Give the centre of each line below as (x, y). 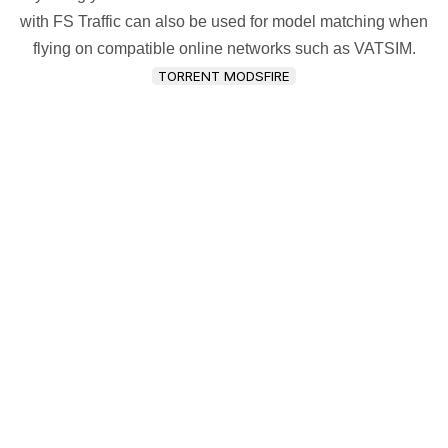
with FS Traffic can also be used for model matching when (224, 21)
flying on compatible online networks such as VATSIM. (224, 48)
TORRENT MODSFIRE (224, 75)
